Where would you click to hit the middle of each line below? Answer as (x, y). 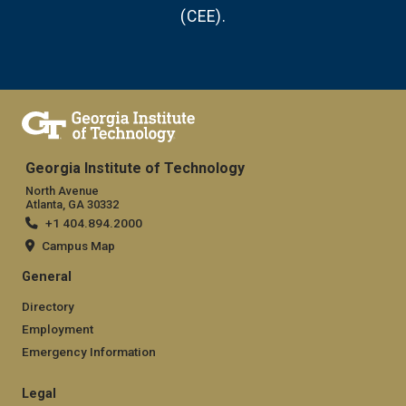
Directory (48, 306)
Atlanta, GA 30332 (72, 204)
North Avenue (62, 190)
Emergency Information (89, 351)
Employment (58, 329)
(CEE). (203, 17)
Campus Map (78, 245)
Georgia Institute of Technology (135, 169)
